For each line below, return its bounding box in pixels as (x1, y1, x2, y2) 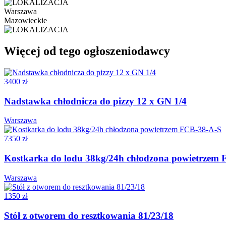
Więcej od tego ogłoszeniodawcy (4, 44, 170, 58)
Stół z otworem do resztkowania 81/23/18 (4, 210, 174, 221)
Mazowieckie (4, 16, 47, 25)
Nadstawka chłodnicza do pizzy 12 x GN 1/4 (4, 95, 187, 106)
